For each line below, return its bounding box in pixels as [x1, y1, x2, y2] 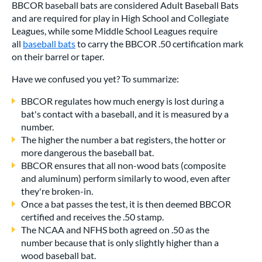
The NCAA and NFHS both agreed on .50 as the [21, 223, 209, 235]
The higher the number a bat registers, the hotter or [21, 133, 226, 145]
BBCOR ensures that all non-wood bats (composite [21, 159, 226, 171]
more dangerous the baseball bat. [21, 146, 154, 158]
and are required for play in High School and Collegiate [12, 12, 229, 23]
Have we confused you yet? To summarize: [12, 73, 179, 84]
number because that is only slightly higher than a [21, 236, 219, 248]
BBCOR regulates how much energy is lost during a [21, 95, 224, 106]
